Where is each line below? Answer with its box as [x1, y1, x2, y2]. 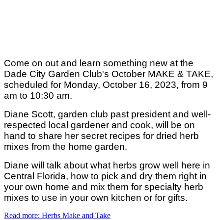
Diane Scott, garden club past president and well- [4, 109, 211, 119]
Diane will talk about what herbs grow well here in [4, 160, 210, 170]
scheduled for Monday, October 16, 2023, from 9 [4, 79, 208, 90]
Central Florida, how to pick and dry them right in [4, 170, 207, 181]
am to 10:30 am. [4, 90, 72, 101]
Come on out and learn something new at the [4, 57, 193, 68]
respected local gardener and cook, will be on [4, 119, 195, 130]
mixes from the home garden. [4, 141, 127, 152]
